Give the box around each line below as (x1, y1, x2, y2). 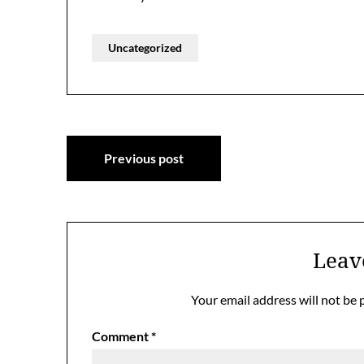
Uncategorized (108, 41, 182, 54)
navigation (66, 167, 198, 202)
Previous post (104, 150, 184, 166)
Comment (92, 328, 151, 344)
